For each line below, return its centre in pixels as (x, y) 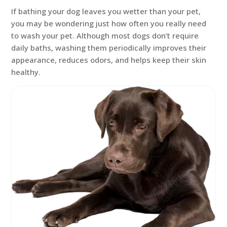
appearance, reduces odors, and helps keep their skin (109, 60)
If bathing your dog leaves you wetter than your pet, (106, 11)
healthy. (26, 72)
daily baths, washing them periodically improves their (109, 48)
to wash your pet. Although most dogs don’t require (105, 35)
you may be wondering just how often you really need (109, 23)
